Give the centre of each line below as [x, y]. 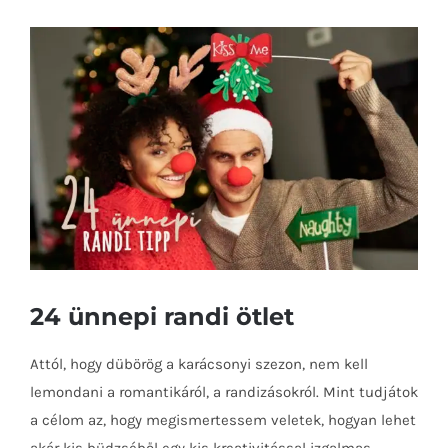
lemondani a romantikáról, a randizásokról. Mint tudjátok [224, 391]
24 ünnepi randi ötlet [162, 315]
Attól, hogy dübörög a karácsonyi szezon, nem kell [199, 363]
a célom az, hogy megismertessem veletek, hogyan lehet [223, 419]
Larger [49, 68]
